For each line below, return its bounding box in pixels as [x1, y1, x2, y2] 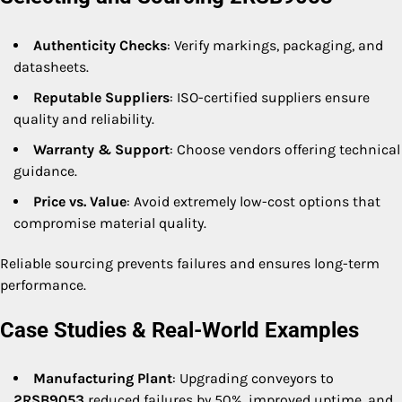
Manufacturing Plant [33, 370, 172, 388]
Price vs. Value [33, 192, 127, 210]
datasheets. [13, 57, 89, 75]
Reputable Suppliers [33, 88, 170, 106]
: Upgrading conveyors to [172, 370, 334, 388]
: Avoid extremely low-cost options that [127, 192, 380, 210]
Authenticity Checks [33, 36, 167, 54]
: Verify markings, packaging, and [167, 36, 383, 54]
